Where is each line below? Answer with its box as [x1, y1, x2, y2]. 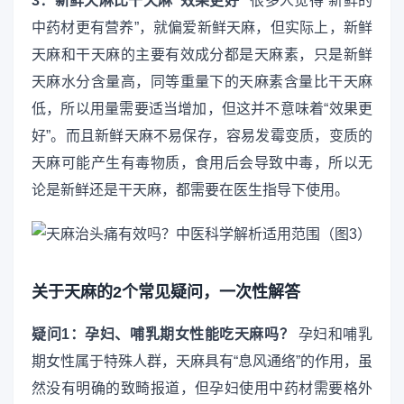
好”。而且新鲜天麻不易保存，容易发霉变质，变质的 [32, 127, 372, 143]
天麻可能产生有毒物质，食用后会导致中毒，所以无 [32, 154, 372, 170]
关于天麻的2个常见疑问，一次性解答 [32, 283, 300, 302]
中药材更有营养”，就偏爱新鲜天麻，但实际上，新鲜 [32, 19, 372, 35]
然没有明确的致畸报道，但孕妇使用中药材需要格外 [32, 380, 372, 396]
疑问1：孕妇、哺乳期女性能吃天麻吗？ [32, 326, 295, 342]
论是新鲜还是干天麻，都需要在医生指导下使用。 [32, 181, 349, 197]
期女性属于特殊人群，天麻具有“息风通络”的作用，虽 [32, 353, 372, 369]
